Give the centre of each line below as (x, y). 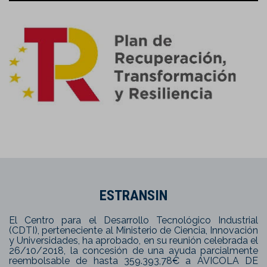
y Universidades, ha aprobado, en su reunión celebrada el (133, 241)
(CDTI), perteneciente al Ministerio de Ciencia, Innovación (133, 231)
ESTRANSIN (133, 196)
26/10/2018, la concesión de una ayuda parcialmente (133, 251)
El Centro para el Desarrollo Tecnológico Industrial (133, 221)
